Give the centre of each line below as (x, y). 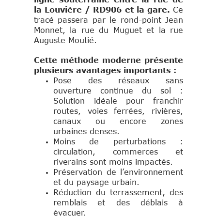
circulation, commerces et (118, 152)
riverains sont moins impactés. (113, 162)
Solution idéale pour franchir (118, 101)
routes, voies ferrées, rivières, (118, 111)
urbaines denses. (86, 132)
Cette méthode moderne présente (108, 60)
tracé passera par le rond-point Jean (108, 20)
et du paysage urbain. (96, 182)
